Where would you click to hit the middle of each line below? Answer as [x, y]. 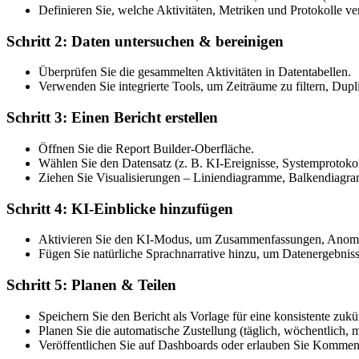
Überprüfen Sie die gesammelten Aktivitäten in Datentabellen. [195, 72]
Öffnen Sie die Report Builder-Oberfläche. [146, 148]
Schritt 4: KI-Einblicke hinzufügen [120, 208]
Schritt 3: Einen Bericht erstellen [112, 118]
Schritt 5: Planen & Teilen [91, 284]
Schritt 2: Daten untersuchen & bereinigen [145, 41]
